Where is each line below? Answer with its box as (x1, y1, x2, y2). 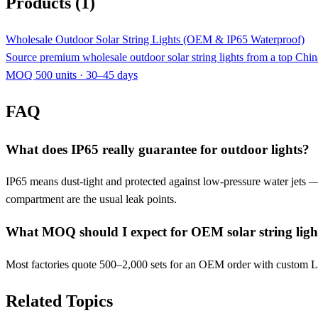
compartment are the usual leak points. (6, 193, 177, 206)
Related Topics (6, 291, 113, 310)
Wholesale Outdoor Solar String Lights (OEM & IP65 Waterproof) (6, 33, 305, 45)
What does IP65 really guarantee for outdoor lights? (6, 141, 309, 157)
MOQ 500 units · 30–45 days (6, 68, 138, 81)
